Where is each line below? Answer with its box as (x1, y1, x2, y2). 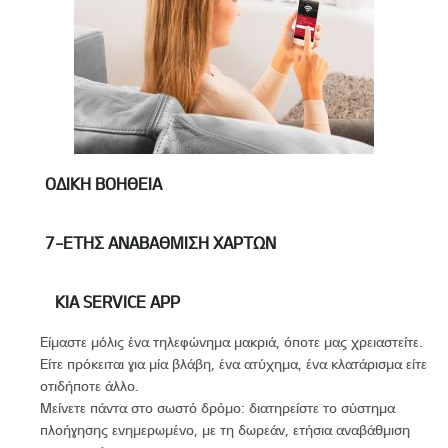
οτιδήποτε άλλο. (40, 376, 139, 394)
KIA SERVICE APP (55, 291, 180, 311)
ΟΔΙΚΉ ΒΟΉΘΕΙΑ (45, 173, 162, 193)
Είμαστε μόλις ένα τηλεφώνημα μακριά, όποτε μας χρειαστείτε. (40, 332, 423, 350)
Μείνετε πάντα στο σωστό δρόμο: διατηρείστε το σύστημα (40, 398, 395, 416)
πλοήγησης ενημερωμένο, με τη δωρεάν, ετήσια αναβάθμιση (40, 420, 410, 438)
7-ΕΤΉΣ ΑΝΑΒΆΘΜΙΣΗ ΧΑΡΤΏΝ (45, 232, 276, 252)
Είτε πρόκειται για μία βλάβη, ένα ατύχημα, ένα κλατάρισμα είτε (40, 354, 427, 372)
